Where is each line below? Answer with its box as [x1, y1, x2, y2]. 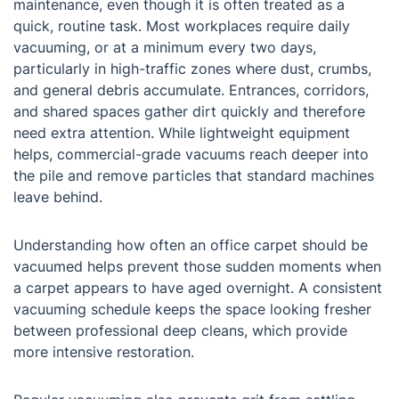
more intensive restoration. [13, 343, 194, 362]
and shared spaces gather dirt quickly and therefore [13, 102, 365, 121]
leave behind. [13, 188, 102, 207]
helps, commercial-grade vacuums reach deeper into [13, 145, 369, 164]
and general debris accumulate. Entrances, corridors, [13, 81, 369, 100]
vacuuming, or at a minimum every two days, [13, 38, 316, 57]
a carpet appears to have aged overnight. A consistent [13, 279, 382, 297]
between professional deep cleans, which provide [13, 322, 347, 340]
